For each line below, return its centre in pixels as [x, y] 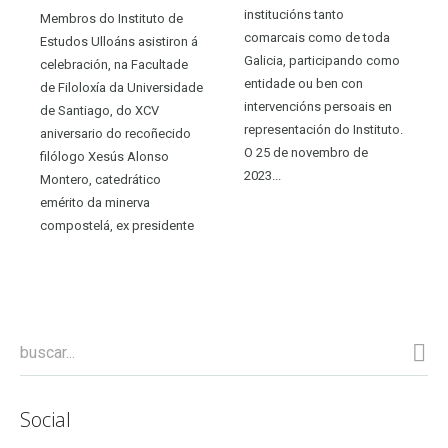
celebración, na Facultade [114, 64]
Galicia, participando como [322, 60]
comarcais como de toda [317, 37]
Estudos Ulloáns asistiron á [119, 41]
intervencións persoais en [318, 106]
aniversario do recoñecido [116, 133]
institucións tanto [294, 14]
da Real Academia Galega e [120, 248]
